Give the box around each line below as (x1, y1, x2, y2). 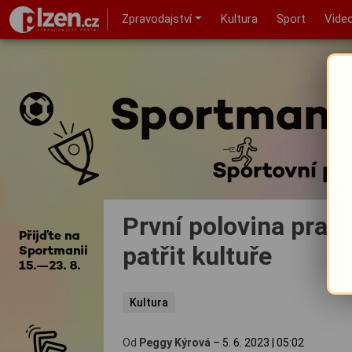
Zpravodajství (122, 12, 192, 26)
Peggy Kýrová (139, 335, 211, 349)
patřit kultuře (123, 241, 272, 271)
